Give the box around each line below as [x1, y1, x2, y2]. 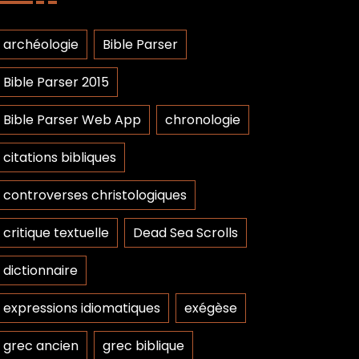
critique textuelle [3, 224, 109, 242]
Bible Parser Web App [3, 111, 141, 129]
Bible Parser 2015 [3, 73, 109, 91]
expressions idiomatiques [3, 299, 160, 317]
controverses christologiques [3, 186, 187, 204]
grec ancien [3, 337, 79, 355]
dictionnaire [3, 261, 78, 280]
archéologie [3, 35, 79, 54]
